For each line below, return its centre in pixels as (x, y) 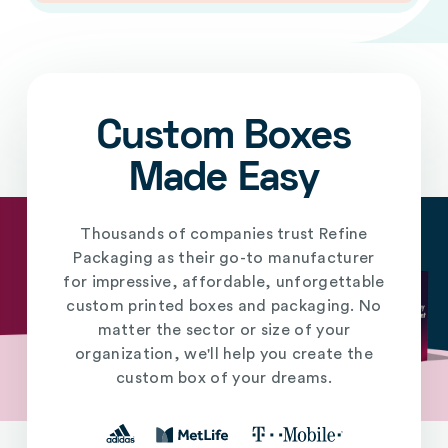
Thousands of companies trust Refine (224, 234)
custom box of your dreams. (224, 378)
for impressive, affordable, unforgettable (224, 282)
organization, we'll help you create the (224, 354)
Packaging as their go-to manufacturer (224, 258)
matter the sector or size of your (224, 330)
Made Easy (224, 181)
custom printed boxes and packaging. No (224, 306)
